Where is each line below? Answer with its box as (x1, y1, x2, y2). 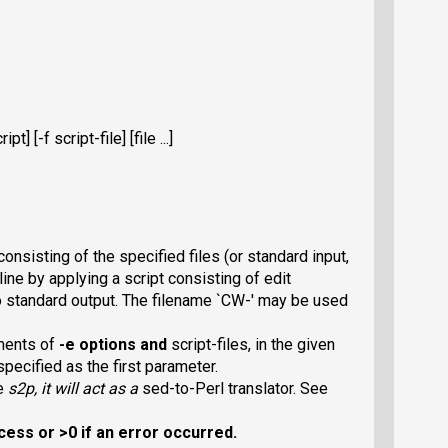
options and (75, 334, 171, 354)
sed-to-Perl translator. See (142, 378, 328, 398)
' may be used (251, 290, 348, 310)
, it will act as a (34, 378, 142, 398)
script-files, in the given (171, 334, 335, 354)
